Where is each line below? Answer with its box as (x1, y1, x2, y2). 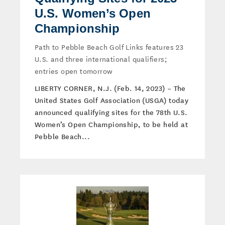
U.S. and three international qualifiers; (35, 53, 167, 64)
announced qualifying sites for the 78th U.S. (35, 107, 188, 117)
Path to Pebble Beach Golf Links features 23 (35, 41, 184, 52)
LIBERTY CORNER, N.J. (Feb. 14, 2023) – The (35, 83, 186, 93)
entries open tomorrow (35, 65, 113, 76)
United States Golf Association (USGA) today (35, 95, 189, 105)
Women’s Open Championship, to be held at (35, 119, 188, 129)
